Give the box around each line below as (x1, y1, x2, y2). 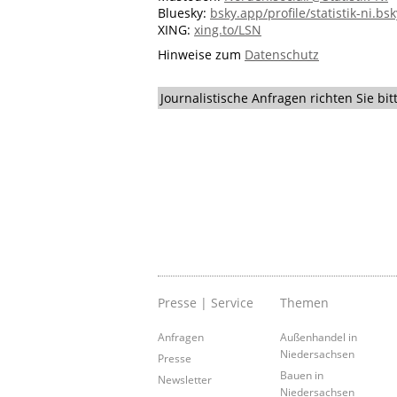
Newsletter (158, 371, 212, 386)
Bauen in (280, 367, 324, 382)
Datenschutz (245, 45, 319, 63)
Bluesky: (158, 4, 210, 22)
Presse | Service (158, 293, 253, 311)
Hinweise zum (158, 45, 245, 63)
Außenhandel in (280, 329, 358, 344)
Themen (280, 293, 330, 311)
